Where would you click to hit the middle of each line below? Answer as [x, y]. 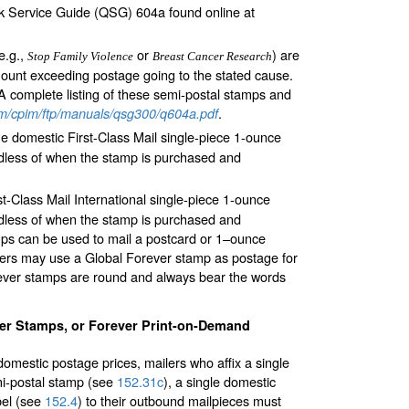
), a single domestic [220, 382]
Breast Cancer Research [212, 56]
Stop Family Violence [80, 56]
